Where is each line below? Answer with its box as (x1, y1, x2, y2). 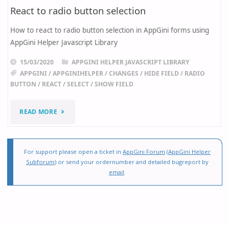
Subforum (26, 157, 55, 166)
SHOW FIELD (95, 79, 133, 88)
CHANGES (108, 68, 139, 78)
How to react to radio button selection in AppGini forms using (10, 26, 209, 35)
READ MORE (19, 107, 57, 117)
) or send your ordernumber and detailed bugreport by (55, 157, 209, 166)
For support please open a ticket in (24, 147, 123, 155)
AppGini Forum (123, 147, 165, 155)
